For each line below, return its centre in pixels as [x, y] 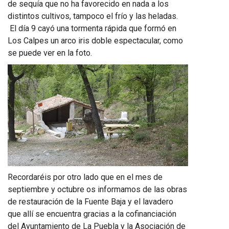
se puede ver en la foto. [50, 53]
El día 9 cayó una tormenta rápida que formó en [92, 29]
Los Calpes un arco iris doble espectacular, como [95, 41]
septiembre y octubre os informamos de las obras [97, 189]
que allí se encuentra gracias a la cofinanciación [92, 214]
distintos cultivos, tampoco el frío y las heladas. [93, 16]
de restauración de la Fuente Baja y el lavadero [90, 202]
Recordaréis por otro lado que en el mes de [85, 177]
